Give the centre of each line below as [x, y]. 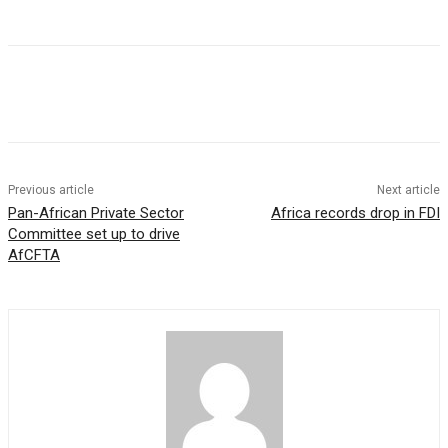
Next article [408, 190]
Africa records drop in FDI [355, 213]
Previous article [51, 190]
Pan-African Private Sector [96, 213]
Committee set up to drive [94, 234]
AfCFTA [34, 255]
